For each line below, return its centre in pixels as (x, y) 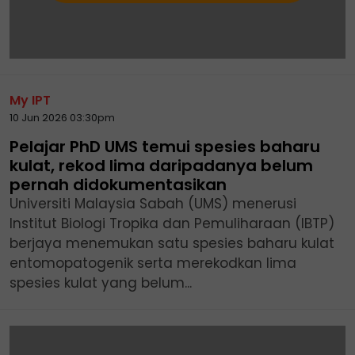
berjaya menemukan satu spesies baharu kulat (172, 243)
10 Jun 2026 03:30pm (62, 117)
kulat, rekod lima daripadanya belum (161, 165)
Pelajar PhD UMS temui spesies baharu (165, 146)
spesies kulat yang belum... (101, 282)
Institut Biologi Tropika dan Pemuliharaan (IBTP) (172, 223)
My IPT (30, 100)
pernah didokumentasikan (118, 184)
